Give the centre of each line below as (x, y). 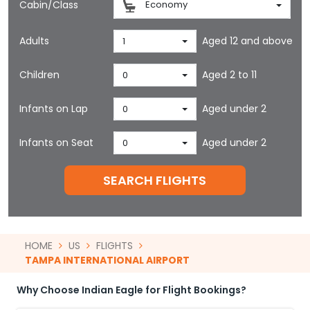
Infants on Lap (54, 109)
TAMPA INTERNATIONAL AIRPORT (107, 260)
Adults (34, 41)
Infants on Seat (56, 143)
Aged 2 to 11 (229, 75)
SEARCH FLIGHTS (155, 180)
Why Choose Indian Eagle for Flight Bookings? (131, 290)
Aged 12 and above (247, 41)
